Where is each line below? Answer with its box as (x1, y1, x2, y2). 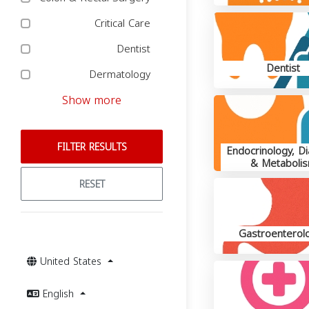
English (43, 285, 77, 303)
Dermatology (89, 65, 154, 84)
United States (40, 252, 105, 271)
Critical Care (94, 14, 154, 33)
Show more (62, 90, 121, 111)
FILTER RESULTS (57, 138, 127, 157)
